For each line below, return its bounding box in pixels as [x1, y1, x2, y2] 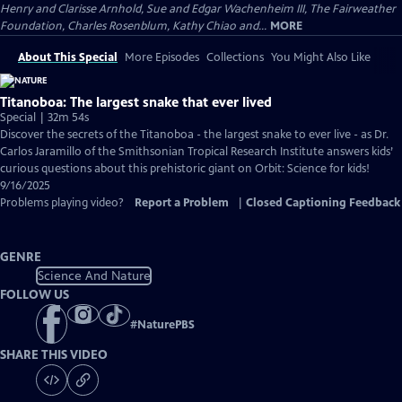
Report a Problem [135, 196, 229, 210]
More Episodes [125, 50, 199, 65]
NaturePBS [137, 318, 195, 333]
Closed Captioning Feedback [246, 196, 400, 210]
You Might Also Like [271, 50, 371, 65]
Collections [206, 50, 264, 65]
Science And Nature [37, 267, 151, 284]
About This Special [18, 50, 118, 65]
